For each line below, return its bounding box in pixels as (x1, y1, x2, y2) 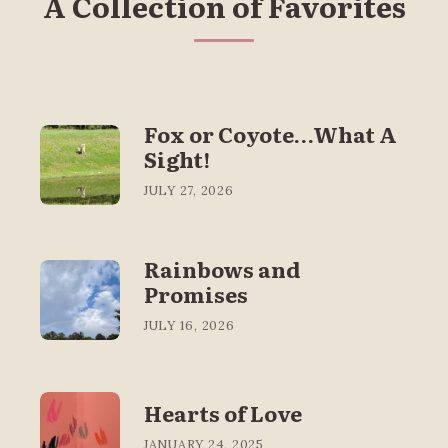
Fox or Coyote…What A (144, 117, 397, 150)
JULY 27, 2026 (144, 181, 234, 198)
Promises (144, 277, 248, 310)
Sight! (144, 142, 210, 175)
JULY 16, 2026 (144, 316, 235, 333)
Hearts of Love (144, 396, 302, 429)
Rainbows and (144, 252, 301, 285)
